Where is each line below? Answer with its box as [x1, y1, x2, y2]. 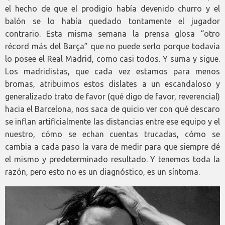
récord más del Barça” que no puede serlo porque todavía [5, 41, 220, 51]
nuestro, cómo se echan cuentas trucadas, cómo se [5, 129, 220, 139]
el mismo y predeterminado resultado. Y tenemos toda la [5, 154, 220, 164]
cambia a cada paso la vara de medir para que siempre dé [5, 142, 220, 151]
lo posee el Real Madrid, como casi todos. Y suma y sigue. [5, 54, 220, 63]
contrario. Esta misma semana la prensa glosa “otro [5, 29, 220, 38]
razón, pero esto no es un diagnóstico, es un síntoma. [5, 167, 200, 176]
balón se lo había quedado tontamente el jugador [5, 16, 220, 26]
